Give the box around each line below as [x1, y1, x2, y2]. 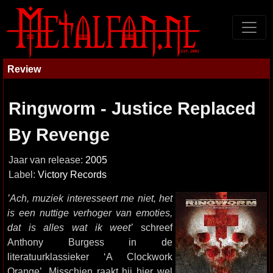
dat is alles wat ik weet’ [7, 222, 133, 233]
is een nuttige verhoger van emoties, [7, 207, 172, 218]
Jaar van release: [9, 155, 85, 165]
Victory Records [38, 169, 107, 180]
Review [7, 63, 41, 74]
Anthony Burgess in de [7, 236, 172, 247]
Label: [9, 169, 38, 180]
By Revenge [9, 125, 110, 144]
